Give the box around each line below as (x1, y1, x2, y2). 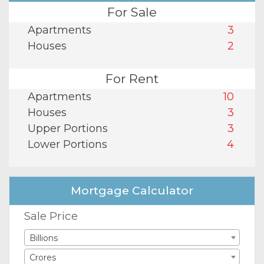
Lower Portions (28, 138, 107, 151)
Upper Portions (28, 122, 108, 136)
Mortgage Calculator (71, 184, 193, 198)
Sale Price (24, 209, 78, 223)
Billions (29, 233, 58, 244)
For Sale (107, 5, 157, 20)
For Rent (105, 71, 159, 87)
